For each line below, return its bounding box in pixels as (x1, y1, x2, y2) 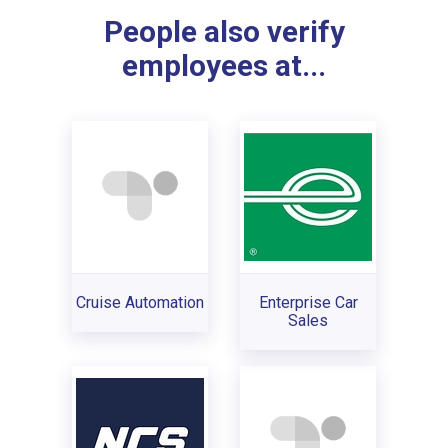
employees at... (122, 49, 326, 84)
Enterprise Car (258, 292, 358, 312)
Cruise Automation (76, 292, 204, 312)
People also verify (103, 15, 345, 50)
